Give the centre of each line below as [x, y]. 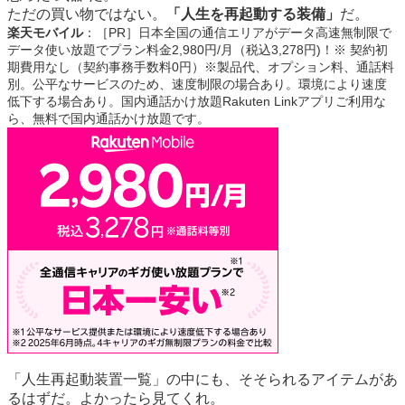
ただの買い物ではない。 [87, 14]
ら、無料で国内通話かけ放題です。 [108, 118]
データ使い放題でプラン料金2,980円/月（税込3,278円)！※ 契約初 [198, 49]
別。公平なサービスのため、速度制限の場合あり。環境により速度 [197, 84]
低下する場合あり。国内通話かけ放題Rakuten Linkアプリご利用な [197, 101]
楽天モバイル [45, 32]
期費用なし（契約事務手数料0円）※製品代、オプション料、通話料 [201, 66]
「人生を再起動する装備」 [253, 14]
